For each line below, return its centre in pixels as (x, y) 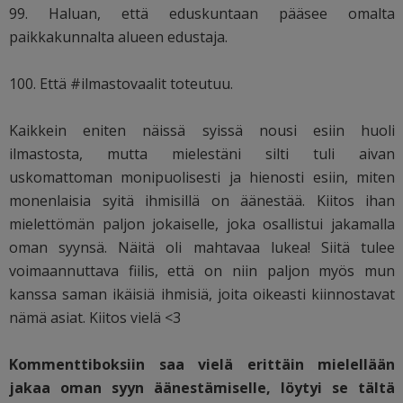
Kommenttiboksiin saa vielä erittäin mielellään (202, 364)
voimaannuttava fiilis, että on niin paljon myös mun (202, 270)
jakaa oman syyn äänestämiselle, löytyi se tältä (202, 387)
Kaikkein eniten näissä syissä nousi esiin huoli (202, 130)
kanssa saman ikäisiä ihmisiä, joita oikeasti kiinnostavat (202, 294)
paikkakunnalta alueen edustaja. (118, 36)
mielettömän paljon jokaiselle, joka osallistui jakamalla (202, 224)
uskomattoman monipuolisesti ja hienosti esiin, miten (202, 177)
